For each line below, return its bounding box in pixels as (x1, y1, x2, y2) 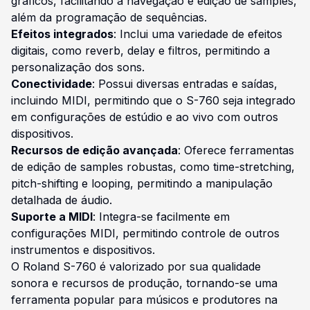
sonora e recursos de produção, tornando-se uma (11, 275, 277, 290)
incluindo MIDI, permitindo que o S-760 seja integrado (11, 93, 295, 107)
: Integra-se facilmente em (93, 209, 230, 224)
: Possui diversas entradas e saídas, (92, 76, 277, 91)
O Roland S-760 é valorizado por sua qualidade (11, 259, 261, 273)
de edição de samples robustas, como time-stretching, (11, 159, 295, 174)
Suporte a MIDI (11, 209, 93, 224)
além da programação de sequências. (11, 10, 207, 24)
